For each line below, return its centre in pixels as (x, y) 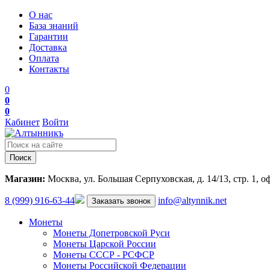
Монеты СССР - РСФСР (104, 255)
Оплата (44, 58)
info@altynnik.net (192, 200)
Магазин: (25, 179)
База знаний (54, 26)
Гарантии (49, 36)
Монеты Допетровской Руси (111, 233)
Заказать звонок (121, 201)
